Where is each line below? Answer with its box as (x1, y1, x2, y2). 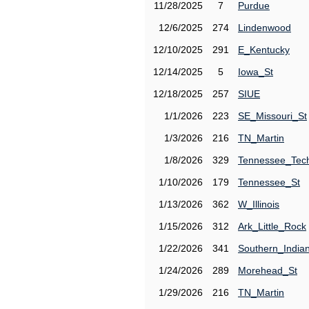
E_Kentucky (238, 44, 290, 55)
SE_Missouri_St (238, 110, 307, 121)
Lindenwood (238, 22, 291, 33)
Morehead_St (238, 265, 297, 276)
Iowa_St (238, 66, 273, 77)
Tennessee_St (238, 177, 300, 188)
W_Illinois (238, 199, 279, 210)
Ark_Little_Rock (238, 221, 306, 232)
